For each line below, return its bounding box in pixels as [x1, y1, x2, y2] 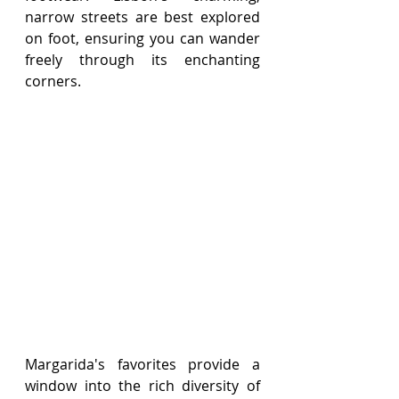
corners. [25, 71, 81, 92]
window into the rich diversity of [25, 376, 260, 396]
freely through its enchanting [25, 50, 260, 70]
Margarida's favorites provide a [25, 354, 260, 375]
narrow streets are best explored [25, 7, 260, 28]
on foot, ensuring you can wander [25, 28, 260, 49]
